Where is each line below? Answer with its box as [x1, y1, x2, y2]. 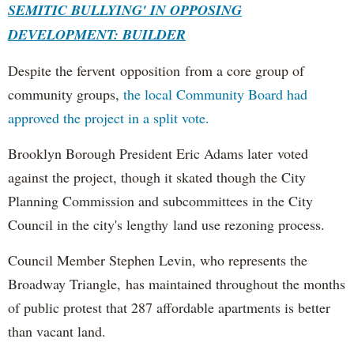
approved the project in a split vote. [8, 107, 209, 127]
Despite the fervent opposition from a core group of [8, 60, 304, 80]
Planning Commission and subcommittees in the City [8, 190, 313, 210]
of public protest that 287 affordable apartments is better [8, 297, 330, 317]
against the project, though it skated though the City [8, 167, 306, 186]
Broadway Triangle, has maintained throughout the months [8, 273, 345, 293]
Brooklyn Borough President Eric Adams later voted [8, 143, 308, 163]
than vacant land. [8, 321, 106, 341]
